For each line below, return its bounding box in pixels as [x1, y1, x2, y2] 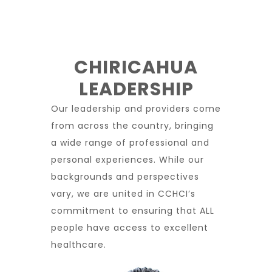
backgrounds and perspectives [51, 171, 199, 183]
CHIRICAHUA [74, 55, 198, 80]
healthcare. [51, 239, 106, 251]
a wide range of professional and [51, 137, 209, 149]
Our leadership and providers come [51, 103, 221, 115]
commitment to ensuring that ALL [51, 205, 214, 217]
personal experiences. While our [51, 154, 204, 166]
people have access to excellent [51, 222, 208, 234]
